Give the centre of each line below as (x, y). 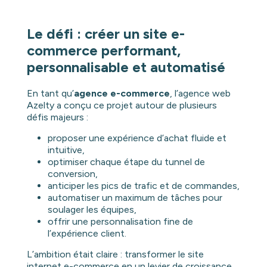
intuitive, (66, 150)
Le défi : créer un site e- (105, 33)
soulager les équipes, (92, 209)
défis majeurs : (57, 117)
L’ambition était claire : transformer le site (115, 254)
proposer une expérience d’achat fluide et (137, 138)
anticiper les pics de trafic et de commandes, (143, 185)
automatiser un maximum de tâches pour (135, 197)
